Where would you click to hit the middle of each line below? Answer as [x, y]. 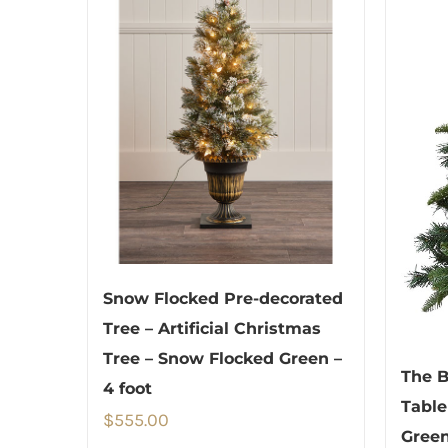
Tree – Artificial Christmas [212, 329]
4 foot [127, 389]
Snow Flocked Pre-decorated [223, 299]
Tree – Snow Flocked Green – [222, 359]
